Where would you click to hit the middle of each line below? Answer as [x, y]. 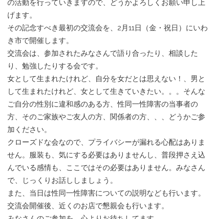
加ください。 [29, 130]
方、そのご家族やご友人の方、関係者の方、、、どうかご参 [106, 117]
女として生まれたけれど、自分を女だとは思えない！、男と [106, 79]
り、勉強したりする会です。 [55, 66]
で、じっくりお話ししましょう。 [62, 181]
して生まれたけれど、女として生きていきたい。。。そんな [106, 92]
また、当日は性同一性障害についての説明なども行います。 [106, 193]
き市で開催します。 [40, 41]
